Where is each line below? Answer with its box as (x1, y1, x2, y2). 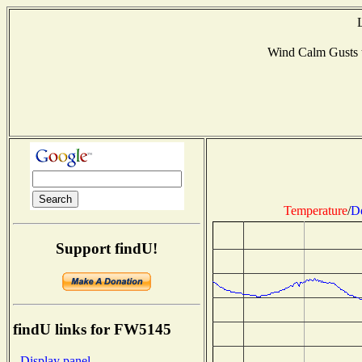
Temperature (283, 203, 347, 217)
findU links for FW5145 (13, 321, 171, 339)
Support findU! (56, 239, 158, 257)
